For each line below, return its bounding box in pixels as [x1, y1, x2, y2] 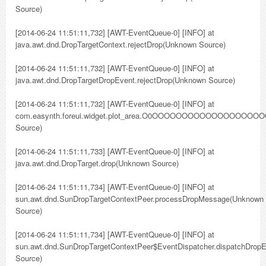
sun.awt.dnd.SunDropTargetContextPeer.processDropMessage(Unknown [15, 193, 264, 204]
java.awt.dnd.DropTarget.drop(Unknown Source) [15, 157, 179, 169]
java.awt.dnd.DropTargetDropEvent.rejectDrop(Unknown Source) [15, 74, 235, 85]
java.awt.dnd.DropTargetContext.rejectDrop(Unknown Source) [15, 39, 226, 50]
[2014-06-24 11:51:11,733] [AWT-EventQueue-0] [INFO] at [15, 145, 214, 157]
